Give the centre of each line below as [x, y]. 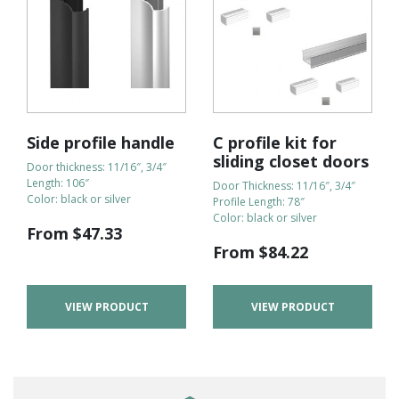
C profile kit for [275, 143]
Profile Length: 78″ [259, 202]
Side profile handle [101, 143]
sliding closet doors [291, 162]
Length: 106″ [58, 183]
